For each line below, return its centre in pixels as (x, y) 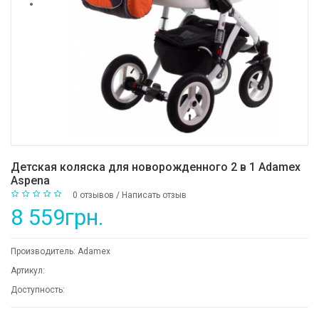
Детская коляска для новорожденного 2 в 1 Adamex (156, 167)
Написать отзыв (154, 195)
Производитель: (44, 251)
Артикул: (28, 271)
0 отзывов (93, 195)
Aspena (30, 181)
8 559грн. (57, 218)
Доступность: (38, 290)
